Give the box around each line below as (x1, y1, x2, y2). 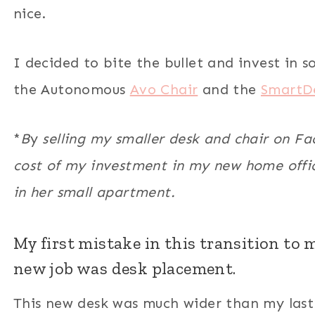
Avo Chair (129, 80, 198, 98)
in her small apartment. (13, 183, 175, 200)
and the (198, 80, 261, 98)
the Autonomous (13, 80, 130, 98)
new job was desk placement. (13, 257, 236, 278)
